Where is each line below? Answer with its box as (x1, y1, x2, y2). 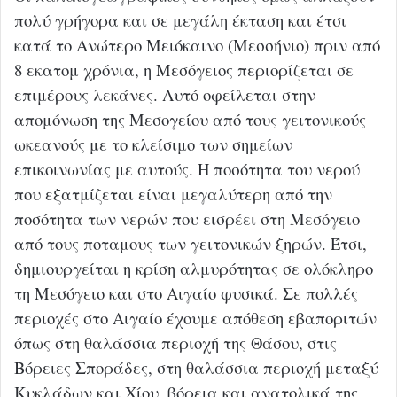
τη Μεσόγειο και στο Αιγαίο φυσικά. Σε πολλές (14, 281, 358, 304)
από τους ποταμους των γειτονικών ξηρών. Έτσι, (14, 231, 367, 254)
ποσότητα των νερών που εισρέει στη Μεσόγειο (14, 206, 360, 230)
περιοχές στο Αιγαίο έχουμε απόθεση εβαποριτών (14, 306, 377, 329)
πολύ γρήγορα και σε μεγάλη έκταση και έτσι (14, 8, 346, 31)
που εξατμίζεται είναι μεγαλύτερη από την (14, 182, 332, 205)
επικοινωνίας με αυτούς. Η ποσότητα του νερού (14, 157, 360, 180)
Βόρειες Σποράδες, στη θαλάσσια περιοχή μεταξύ (14, 355, 378, 378)
